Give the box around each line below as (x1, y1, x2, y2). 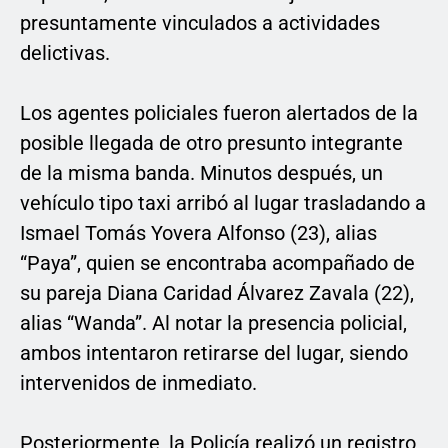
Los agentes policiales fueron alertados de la (20, 101, 418, 126)
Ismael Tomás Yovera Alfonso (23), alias (20, 221, 377, 246)
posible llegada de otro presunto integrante (20, 131, 403, 156)
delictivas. (20, 41, 110, 66)
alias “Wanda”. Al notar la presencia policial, (20, 311, 407, 336)
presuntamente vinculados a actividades (20, 11, 380, 36)
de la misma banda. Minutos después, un (20, 161, 383, 186)
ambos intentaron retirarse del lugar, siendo (20, 341, 408, 366)
